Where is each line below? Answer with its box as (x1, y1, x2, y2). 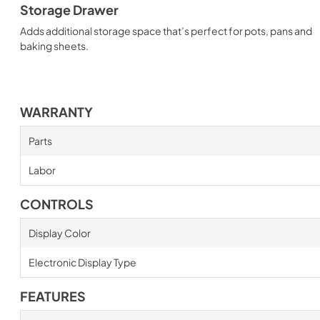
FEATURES (20, 289, 86, 304)
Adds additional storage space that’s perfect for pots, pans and (20, 24, 312, 37)
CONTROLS (20, 196, 94, 212)
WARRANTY (20, 104, 93, 120)
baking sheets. (20, 39, 89, 52)
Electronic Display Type (28, 256, 136, 269)
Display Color (28, 226, 91, 239)
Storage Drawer (20, 2, 119, 18)
